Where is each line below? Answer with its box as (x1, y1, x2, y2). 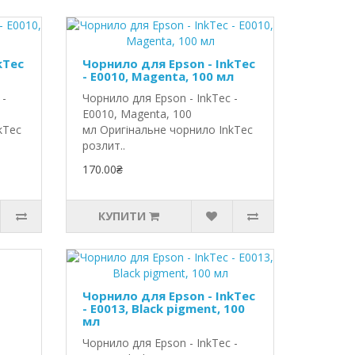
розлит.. (82, 138, 126, 153)
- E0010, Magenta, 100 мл (82, 68, 235, 84)
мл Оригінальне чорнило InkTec (82, 122, 254, 137)
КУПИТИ (98, 208, 147, 223)
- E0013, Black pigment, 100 (82, 300, 246, 316)
